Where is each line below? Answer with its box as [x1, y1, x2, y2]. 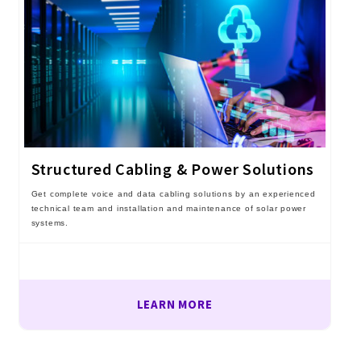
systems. [31, 218, 68, 227]
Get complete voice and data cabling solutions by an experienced [31, 189, 316, 198]
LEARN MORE [136, 296, 213, 312]
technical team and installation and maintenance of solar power [31, 203, 307, 213]
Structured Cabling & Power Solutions [31, 158, 315, 179]
